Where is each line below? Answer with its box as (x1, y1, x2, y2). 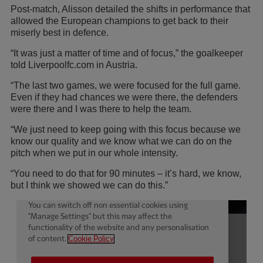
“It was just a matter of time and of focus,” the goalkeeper (11, 48, 243, 59)
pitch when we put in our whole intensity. (11, 148, 178, 159)
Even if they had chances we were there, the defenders (11, 92, 238, 103)
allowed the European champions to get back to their (11, 16, 228, 26)
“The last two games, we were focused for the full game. (11, 80, 241, 91)
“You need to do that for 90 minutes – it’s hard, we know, (11, 168, 241, 179)
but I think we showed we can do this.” (11, 180, 168, 191)
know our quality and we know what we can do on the (11, 136, 232, 147)
